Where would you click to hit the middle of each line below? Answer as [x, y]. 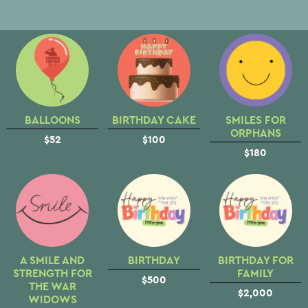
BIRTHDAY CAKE [154, 120]
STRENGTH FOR [52, 273]
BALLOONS [52, 120]
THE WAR [52, 286]
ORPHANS [255, 133]
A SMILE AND [53, 260]
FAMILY [256, 273]
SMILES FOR [255, 120]
